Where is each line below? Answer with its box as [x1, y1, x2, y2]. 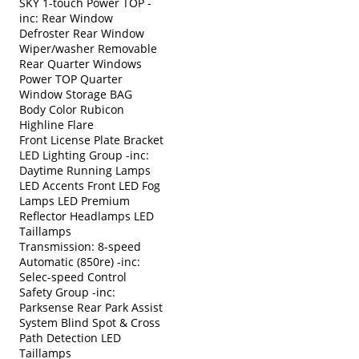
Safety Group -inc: [19, 284, 115, 300]
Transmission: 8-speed [19, 238, 141, 254]
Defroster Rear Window [19, 25, 144, 41]
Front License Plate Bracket [19, 131, 163, 147]
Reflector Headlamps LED [19, 208, 154, 224]
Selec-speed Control [19, 268, 127, 284]
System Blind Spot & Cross [19, 314, 160, 330]
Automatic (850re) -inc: [19, 253, 140, 269]
